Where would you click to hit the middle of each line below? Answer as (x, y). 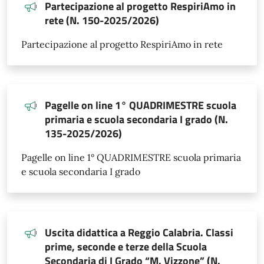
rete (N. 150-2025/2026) (102, 20)
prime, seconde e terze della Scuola (126, 247)
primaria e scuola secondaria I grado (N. (136, 119)
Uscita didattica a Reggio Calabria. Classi (139, 232)
